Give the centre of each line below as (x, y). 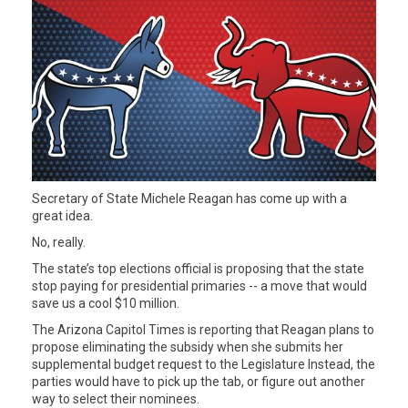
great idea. (62, 216)
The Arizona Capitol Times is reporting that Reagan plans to (203, 330)
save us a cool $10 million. (106, 304)
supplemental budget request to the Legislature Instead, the (204, 365)
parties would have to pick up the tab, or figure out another (199, 382)
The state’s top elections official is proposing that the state (198, 269)
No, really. (59, 243)
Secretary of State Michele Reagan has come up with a (189, 199)
